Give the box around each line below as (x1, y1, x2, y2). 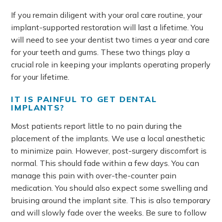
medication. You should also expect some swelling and (11, 183, 208, 193)
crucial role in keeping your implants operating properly (11, 59, 211, 69)
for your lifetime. (11, 72, 70, 82)
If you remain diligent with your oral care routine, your (11, 10, 203, 20)
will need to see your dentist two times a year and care (11, 35, 210, 45)
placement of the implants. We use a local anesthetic (11, 133, 206, 143)
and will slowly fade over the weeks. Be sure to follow (11, 208, 207, 218)
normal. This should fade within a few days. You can (11, 158, 200, 168)
